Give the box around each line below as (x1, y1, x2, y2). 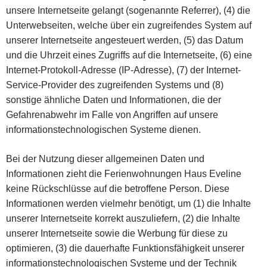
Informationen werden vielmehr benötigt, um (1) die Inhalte (6, 198, 251, 209)
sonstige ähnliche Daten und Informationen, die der (6, 94, 221, 105)
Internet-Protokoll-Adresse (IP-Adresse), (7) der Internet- (6, 64, 241, 75)
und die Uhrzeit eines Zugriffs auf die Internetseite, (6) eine (6, 49, 252, 60)
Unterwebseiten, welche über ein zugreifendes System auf (6, 20, 252, 30)
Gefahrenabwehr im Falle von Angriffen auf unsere (6, 109, 218, 120)
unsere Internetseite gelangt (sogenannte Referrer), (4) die (6, 5, 250, 15)
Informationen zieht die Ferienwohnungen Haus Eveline (6, 168, 241, 179)
